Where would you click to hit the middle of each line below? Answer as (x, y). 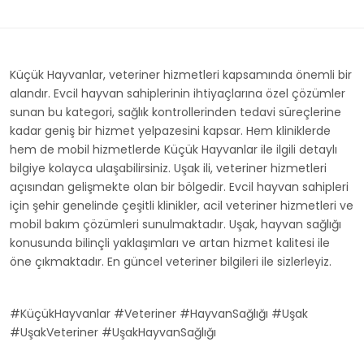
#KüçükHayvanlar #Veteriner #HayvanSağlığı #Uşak (159, 314)
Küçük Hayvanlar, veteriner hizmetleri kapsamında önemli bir (181, 75)
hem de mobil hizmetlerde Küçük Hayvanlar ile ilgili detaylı (173, 149)
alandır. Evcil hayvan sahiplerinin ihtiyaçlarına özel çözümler (178, 93)
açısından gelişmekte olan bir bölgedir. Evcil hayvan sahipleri (179, 187)
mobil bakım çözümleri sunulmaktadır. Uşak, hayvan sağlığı (175, 224)
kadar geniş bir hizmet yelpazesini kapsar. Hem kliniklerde (170, 131)
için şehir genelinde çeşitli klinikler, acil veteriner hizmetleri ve (182, 206)
